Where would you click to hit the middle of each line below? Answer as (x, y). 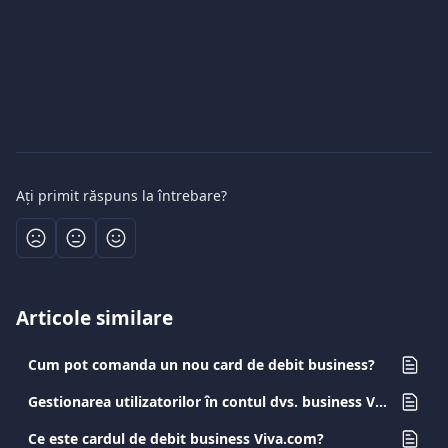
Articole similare (94, 318)
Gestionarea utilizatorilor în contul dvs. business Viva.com (381, 401)
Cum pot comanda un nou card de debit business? (201, 364)
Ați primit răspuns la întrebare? (121, 195)
